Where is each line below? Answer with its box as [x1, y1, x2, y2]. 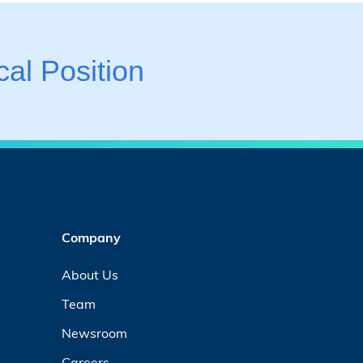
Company [62, 228, 122, 246]
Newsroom [62, 324, 128, 341]
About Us [62, 266, 119, 283]
